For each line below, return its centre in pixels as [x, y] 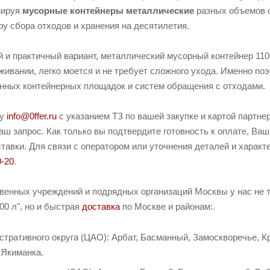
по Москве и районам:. [168, 207]
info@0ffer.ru [32, 116]
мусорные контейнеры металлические [108, 11]
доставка [101, 207]
